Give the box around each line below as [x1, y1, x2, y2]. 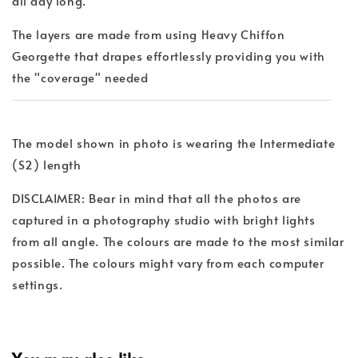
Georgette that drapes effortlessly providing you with [12, 46, 325, 64]
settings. [12, 275, 63, 292]
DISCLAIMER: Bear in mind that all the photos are [12, 189, 301, 206]
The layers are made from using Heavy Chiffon [12, 25, 285, 42]
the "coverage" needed [12, 68, 149, 86]
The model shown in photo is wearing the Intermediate [12, 133, 336, 151]
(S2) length [12, 155, 82, 173]
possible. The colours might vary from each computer [12, 253, 324, 271]
